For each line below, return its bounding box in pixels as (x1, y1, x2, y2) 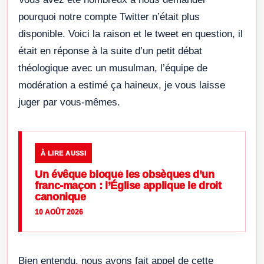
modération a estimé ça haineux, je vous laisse (18, 80, 225, 91)
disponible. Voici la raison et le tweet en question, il (18, 28, 243, 40)
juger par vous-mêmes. (18, 97, 120, 108)
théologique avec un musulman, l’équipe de (18, 62, 207, 74)
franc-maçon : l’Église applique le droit (35, 180, 222, 192)
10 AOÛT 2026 (35, 208, 83, 217)
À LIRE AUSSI (41, 150, 87, 157)
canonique (35, 191, 86, 203)
